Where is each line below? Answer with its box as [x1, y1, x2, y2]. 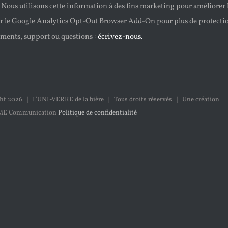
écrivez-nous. [98, 32, 143, 42]
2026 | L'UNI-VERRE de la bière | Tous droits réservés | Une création [7, 95, 219, 104]
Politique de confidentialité [58, 108, 137, 118]
